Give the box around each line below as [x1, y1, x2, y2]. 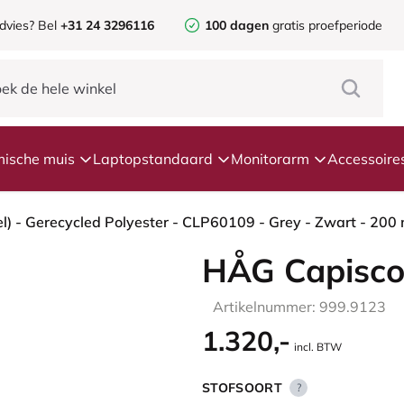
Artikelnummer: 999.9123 [213, 298, 386, 316]
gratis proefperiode [269, 17, 382, 33]
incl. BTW [294, 340, 342, 353]
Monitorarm [231, 150, 309, 168]
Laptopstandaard [93, 150, 213, 168]
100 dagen [205, 17, 269, 33]
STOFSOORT [202, 380, 283, 396]
